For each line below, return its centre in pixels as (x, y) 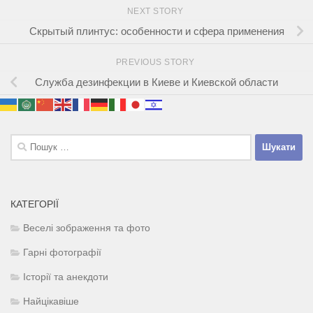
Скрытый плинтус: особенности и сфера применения (156, 31)
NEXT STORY (156, 11)
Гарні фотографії (62, 252)
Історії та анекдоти (66, 277)
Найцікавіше (51, 301)
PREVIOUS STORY (156, 62)
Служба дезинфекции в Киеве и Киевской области (156, 82)
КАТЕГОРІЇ (35, 204)
